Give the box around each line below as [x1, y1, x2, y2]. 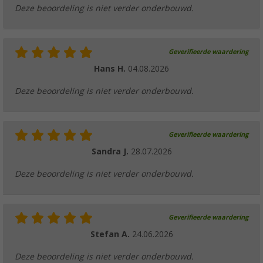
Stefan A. [90, 230, 132, 240]
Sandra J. [91, 147, 131, 157]
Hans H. [94, 64, 128, 74]
